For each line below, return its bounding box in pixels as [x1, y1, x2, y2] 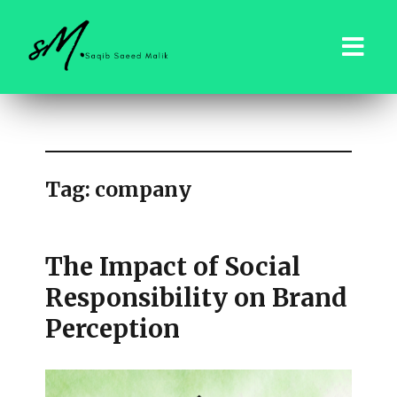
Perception [45, 313, 181, 345]
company [95, 176, 192, 202]
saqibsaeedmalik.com [18, 87, 241, 113]
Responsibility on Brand [45, 282, 348, 314]
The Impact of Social [45, 251, 301, 283]
